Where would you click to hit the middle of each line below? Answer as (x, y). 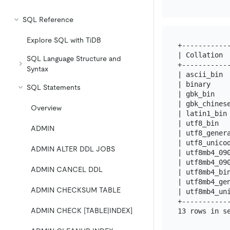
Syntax (37, 69)
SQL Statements (54, 87)
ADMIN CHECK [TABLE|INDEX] (82, 210)
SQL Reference (48, 20)
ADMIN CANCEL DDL (67, 169)
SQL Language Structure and (74, 59)
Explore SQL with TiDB (64, 40)
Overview (46, 108)
